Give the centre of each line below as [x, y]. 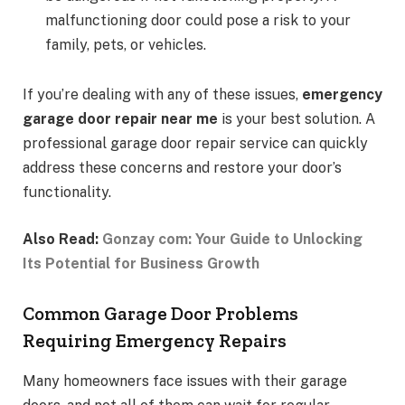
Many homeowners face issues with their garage [185, 381]
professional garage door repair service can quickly [195, 144]
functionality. [67, 193]
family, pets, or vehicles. [126, 44]
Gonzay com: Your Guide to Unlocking [232, 239]
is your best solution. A [297, 119]
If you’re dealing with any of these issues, [162, 95]
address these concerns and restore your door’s [182, 168]
